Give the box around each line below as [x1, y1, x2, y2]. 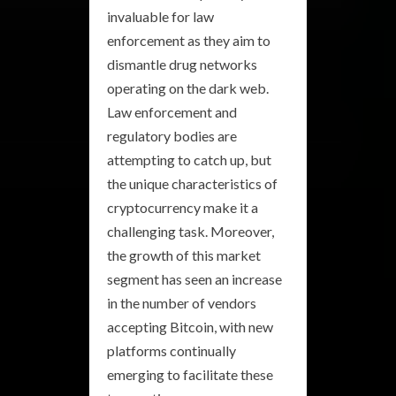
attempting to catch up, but [107, 150, 271, 168]
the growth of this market [107, 246, 261, 263]
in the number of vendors [107, 293, 256, 311]
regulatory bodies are [107, 126, 237, 144]
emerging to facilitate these [107, 365, 273, 383]
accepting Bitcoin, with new [107, 317, 273, 335]
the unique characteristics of [107, 174, 278, 192]
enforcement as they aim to [107, 31, 270, 49]
